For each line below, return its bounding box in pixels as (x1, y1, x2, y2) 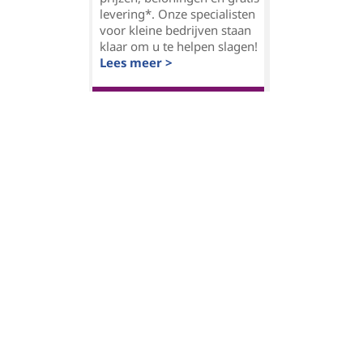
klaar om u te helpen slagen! (100, 38, 258, 54)
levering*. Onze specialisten (100, 6, 255, 22)
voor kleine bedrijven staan (100, 22, 251, 38)
